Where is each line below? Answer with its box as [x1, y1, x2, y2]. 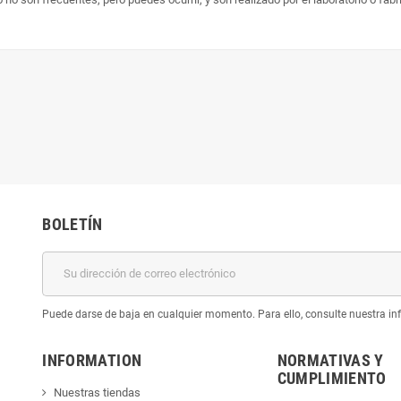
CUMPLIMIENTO [277, 368, 387, 388]
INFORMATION [42, 350, 142, 370]
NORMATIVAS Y [277, 350, 384, 370]
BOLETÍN [42, 214, 103, 234]
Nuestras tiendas [54, 385, 141, 399]
